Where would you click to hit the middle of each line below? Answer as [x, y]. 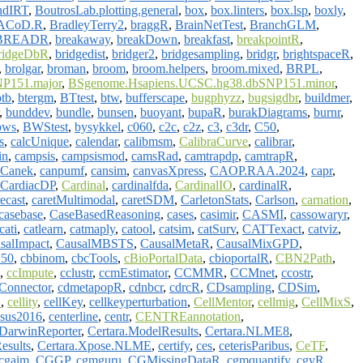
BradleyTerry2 [87, 24]
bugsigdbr [273, 97]
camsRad [155, 156]
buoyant [161, 112]
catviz [323, 228]
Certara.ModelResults [143, 331]
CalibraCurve [214, 141]
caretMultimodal [73, 199]
